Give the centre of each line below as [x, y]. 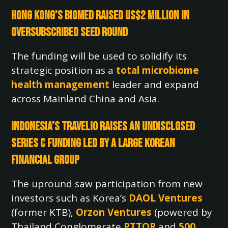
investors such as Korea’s [70, 198]
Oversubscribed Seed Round [70, 32]
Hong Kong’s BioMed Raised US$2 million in [101, 16]
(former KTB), [44, 212]
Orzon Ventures [114, 212]
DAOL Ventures [166, 198]
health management [62, 84]
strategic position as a [64, 70]
